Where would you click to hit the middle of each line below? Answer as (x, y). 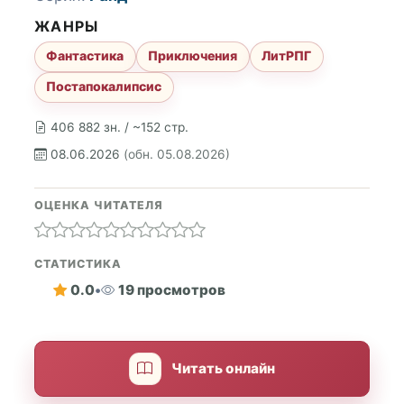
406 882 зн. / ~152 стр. (119, 127)
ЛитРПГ (287, 56)
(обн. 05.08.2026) (177, 154)
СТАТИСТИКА (78, 263)
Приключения (193, 56)
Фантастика (85, 56)
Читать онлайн (224, 369)
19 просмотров (171, 290)
